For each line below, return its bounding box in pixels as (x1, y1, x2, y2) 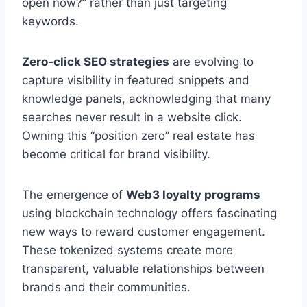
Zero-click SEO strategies (22, 55, 169, 69)
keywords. (22, 14, 79, 29)
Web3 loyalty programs (126, 188, 260, 202)
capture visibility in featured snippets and (22, 73, 249, 88)
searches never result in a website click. (22, 110, 242, 125)
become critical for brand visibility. (22, 147, 210, 162)
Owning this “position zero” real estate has (22, 129, 255, 143)
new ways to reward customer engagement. (22, 225, 265, 239)
